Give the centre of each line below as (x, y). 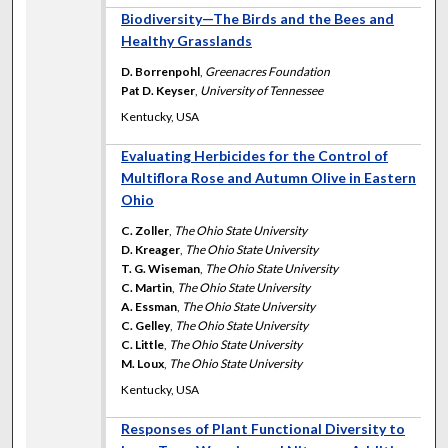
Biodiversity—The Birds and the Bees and (258, 18)
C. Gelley (146, 325)
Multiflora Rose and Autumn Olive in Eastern (269, 177)
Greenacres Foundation (268, 71)
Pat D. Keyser (158, 90)
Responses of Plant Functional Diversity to (263, 428)
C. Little (143, 344)
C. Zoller (145, 230)
